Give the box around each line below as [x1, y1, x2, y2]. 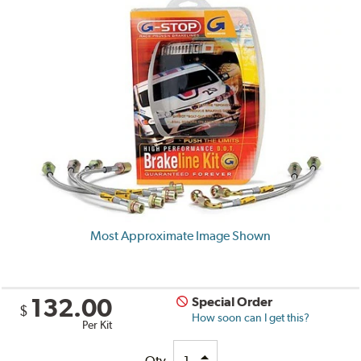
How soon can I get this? [192, 310, 310, 324]
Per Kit [82, 317, 113, 331]
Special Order [192, 293, 273, 309]
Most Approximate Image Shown [90, 227, 271, 243]
